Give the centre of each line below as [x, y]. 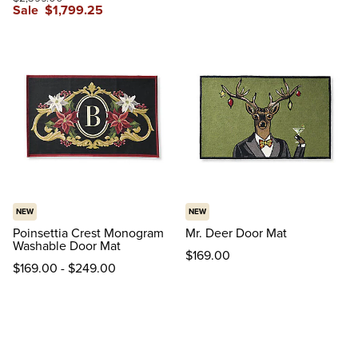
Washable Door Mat [67, 246]
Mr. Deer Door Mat [236, 233]
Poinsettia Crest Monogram [88, 233]
